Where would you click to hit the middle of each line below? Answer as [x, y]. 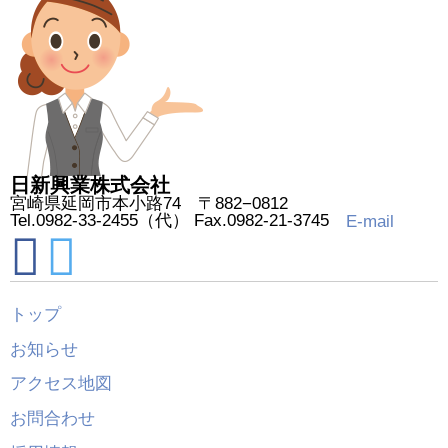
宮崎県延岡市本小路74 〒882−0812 [149, 204]
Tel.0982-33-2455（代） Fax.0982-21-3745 [178, 221]
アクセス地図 [61, 383]
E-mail [370, 222]
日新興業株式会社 [90, 185]
